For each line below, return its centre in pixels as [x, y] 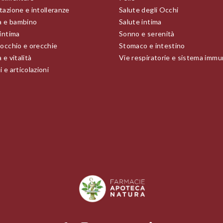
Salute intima [140, 21]
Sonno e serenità [147, 33]
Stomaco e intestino [152, 45]
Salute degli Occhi [149, 9]
